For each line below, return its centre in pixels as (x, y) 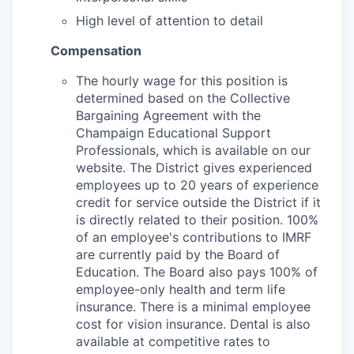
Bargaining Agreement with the (168, 115)
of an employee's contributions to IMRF (194, 237)
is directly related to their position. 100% (197, 219)
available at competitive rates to (173, 341)
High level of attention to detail (169, 20)
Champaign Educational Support (173, 132)
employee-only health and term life (181, 289)
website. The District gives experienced (194, 167)
